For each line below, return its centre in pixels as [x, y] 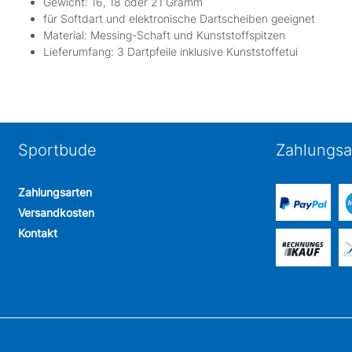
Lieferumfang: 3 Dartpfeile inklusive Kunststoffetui [170, 52]
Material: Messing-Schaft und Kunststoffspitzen [164, 35]
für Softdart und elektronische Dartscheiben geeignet [179, 19]
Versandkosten [56, 213]
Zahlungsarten [55, 192]
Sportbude [57, 150]
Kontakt [37, 233]
